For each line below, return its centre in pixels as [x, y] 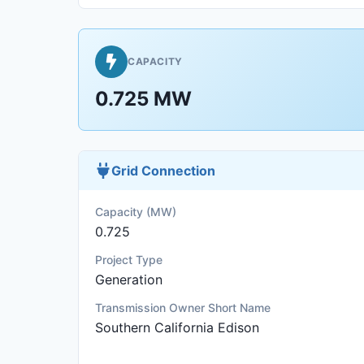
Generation [129, 279]
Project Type [129, 260]
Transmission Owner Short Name [183, 308]
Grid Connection [163, 171]
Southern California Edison [177, 327]
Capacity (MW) [136, 212]
